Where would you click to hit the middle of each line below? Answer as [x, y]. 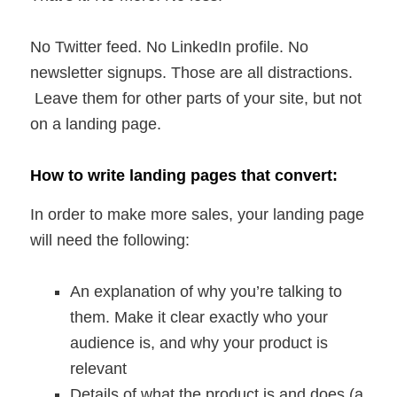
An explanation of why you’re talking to [206, 292]
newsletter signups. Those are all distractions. [192, 73]
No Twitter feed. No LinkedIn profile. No [170, 47]
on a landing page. [96, 125]
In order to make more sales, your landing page [198, 214]
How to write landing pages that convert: [184, 176]
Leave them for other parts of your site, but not [196, 99]
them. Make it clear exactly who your [199, 318]
